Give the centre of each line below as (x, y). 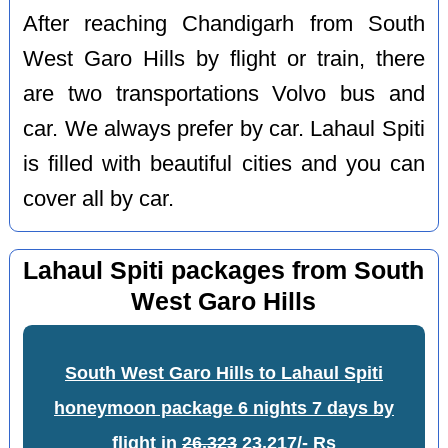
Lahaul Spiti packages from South (224, 270)
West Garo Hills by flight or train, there (224, 59)
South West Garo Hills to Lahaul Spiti (223, 373)
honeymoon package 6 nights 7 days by (223, 408)
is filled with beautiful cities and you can (224, 164)
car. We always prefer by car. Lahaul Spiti (224, 129)
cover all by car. (99, 199)
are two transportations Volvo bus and (224, 94)
